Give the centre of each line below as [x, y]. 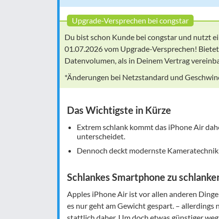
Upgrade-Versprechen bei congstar [130, 20]
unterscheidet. [101, 136]
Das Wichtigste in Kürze [119, 110]
